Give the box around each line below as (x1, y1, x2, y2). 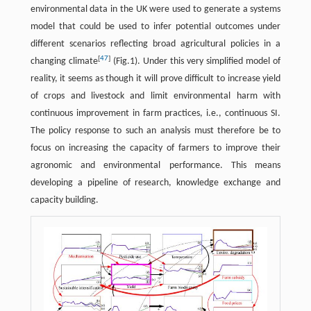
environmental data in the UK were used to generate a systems (30, 4, 281, 15)
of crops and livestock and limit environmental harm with (30, 91, 281, 102)
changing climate (30, 56, 98, 67)
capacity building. (30, 195, 99, 206)
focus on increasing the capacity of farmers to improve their (30, 143, 281, 154)
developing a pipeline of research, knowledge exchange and (30, 178, 281, 189)
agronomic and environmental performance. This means (30, 160, 281, 171)
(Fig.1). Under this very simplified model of (110, 56, 281, 67)
